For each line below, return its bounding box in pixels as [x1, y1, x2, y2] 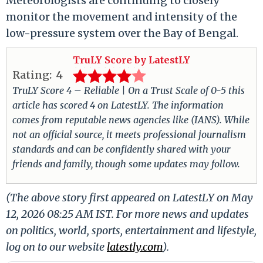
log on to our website [6, 240, 107, 254]
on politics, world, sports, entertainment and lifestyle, [6, 223, 257, 237]
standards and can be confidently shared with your [12, 143, 231, 155]
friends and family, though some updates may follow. [12, 157, 240, 170]
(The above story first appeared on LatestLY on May [6, 190, 253, 204]
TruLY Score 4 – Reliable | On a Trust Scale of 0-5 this [12, 84, 245, 96]
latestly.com [107, 240, 163, 254]
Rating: [12, 68, 52, 82]
